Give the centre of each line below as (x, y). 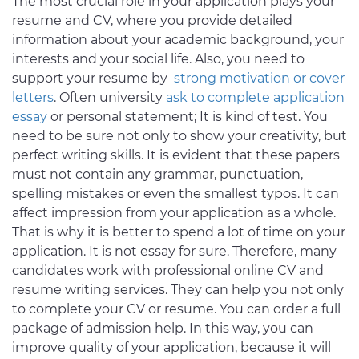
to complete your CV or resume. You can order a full (176, 309)
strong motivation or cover (256, 79)
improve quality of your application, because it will (171, 348)
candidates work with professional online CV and (168, 271)
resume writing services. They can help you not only (178, 290)
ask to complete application (255, 98)
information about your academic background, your (178, 40)
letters (33, 98)
